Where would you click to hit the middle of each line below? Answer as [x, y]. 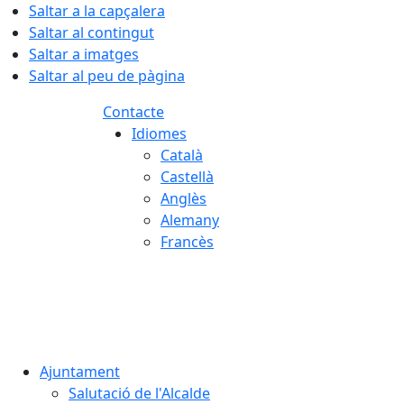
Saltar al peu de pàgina [107, 76]
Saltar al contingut [92, 32]
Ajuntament [80, 372]
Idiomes [159, 133]
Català [182, 155]
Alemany [190, 220]
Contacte [133, 112]
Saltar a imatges [84, 54]
